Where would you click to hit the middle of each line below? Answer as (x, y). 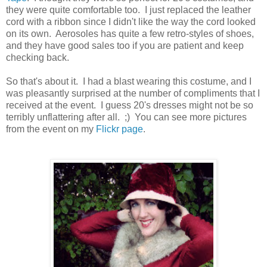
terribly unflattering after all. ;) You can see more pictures (126, 117)
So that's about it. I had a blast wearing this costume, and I (129, 82)
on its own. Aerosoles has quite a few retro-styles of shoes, (130, 34)
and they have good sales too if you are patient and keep (125, 46)
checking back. (39, 58)
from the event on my (51, 129)
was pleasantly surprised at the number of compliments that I (133, 94)
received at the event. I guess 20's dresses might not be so (130, 105)
